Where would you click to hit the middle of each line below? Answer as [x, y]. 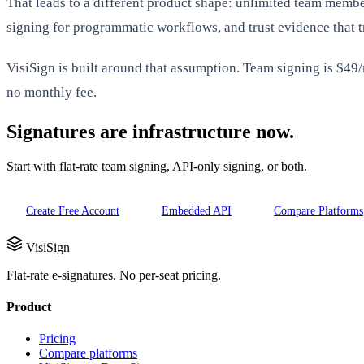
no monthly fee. [52, 93]
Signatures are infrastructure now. [150, 132]
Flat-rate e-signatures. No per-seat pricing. [114, 275]
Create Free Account [73, 210]
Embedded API [197, 210]
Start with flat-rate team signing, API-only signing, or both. [157, 166]
